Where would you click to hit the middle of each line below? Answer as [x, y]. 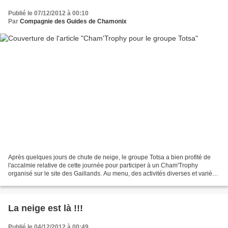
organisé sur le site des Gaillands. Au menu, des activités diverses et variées [113, 174]
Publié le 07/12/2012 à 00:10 [48, 13]
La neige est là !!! [46, 208]
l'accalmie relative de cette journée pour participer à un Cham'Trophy [103, 166]
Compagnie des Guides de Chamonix [73, 21]
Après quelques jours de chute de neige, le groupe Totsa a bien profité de [109, 158]
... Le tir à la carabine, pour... [47, 182]
